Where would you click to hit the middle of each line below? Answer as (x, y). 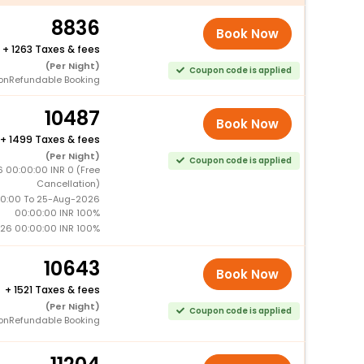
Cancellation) (68, 183)
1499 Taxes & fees (54, 139)
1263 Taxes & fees (55, 49)
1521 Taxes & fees (56, 289)
